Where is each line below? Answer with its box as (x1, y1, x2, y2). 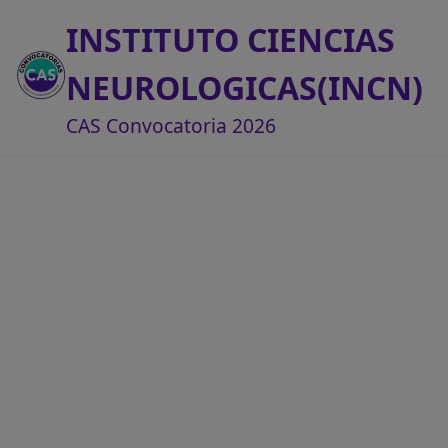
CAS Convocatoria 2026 (66, 112, 276, 139)
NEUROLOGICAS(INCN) (66, 66, 423, 109)
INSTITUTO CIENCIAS (66, 18, 395, 61)
